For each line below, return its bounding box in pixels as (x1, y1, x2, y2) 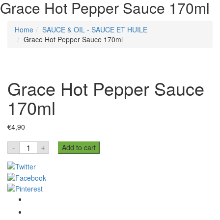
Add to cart (62, 142, 96, 153)
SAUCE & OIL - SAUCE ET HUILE (42, 24, 147, 34)
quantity (19, 173, 47, 184)
